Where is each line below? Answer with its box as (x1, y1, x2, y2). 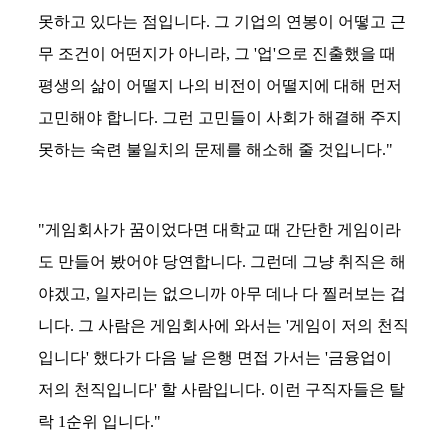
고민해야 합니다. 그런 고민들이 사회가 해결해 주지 (38, 108, 402, 126)
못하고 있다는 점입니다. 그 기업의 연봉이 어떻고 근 (38, 12, 406, 30)
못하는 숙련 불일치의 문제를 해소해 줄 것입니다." (38, 140, 393, 158)
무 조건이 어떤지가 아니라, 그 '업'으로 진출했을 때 (38, 44, 396, 62)
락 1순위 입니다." (38, 412, 161, 430)
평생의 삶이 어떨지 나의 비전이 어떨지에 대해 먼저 (38, 76, 402, 94)
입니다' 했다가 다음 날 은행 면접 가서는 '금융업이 (38, 348, 392, 366)
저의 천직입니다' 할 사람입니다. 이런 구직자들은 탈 (38, 380, 405, 398)
